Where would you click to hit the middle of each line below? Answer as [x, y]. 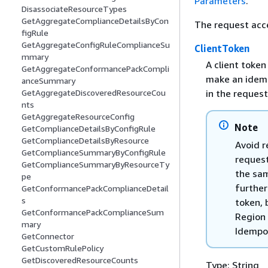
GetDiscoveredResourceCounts [80, 260]
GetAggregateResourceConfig [78, 117]
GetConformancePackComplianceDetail [95, 188]
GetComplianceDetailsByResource [85, 141]
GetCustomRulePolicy [63, 248]
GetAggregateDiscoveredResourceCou [94, 93]
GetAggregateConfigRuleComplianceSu [96, 45]
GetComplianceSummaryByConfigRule [94, 153]
